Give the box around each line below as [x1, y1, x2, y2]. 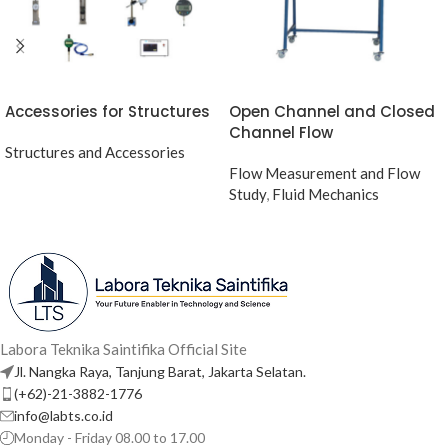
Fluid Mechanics [272, 185, 379, 203]
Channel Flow [229, 122, 333, 143]
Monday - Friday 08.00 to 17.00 [14, 429, 205, 446]
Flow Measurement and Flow [229, 164, 420, 182]
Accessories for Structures [5, 101, 210, 122]
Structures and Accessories [5, 143, 185, 161]
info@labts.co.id [14, 407, 113, 424]
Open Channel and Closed [229, 101, 435, 122]
